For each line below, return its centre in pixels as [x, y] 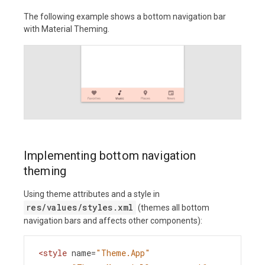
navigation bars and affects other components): [113, 221]
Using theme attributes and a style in [92, 194]
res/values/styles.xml [80, 208]
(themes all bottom [172, 208]
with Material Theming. [67, 29]
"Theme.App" [123, 253]
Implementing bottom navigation [110, 156]
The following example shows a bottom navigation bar [125, 17]
